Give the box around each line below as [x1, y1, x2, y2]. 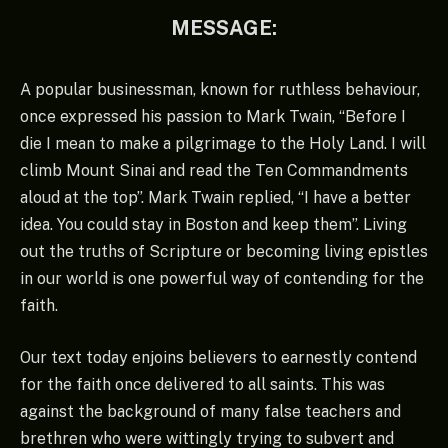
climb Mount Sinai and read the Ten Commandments [20, 161, 408, 181]
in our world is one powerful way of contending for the [20, 269, 424, 289]
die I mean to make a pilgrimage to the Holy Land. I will [20, 134, 426, 154]
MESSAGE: [171, 16, 277, 41]
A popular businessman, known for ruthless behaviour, [20, 80, 420, 100]
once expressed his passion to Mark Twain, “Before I [20, 107, 406, 127]
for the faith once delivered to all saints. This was [20, 374, 385, 394]
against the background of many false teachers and [20, 401, 401, 421]
